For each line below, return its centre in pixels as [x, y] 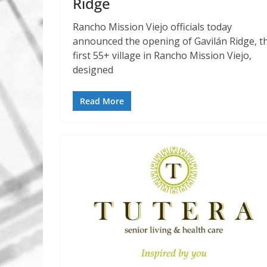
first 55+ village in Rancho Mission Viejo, [162, 56]
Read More [102, 101]
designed [93, 70]
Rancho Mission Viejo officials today [152, 27]
